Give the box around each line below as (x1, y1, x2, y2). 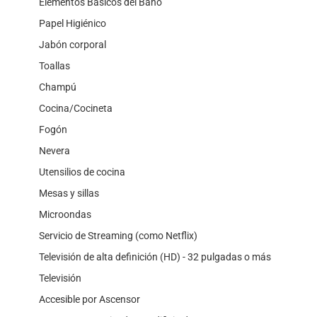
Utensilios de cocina (39, 166, 125, 178)
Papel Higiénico (39, 17, 106, 29)
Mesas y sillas (39, 187, 99, 199)
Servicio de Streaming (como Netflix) (39, 229, 197, 241)
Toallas (39, 59, 70, 71)
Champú (39, 81, 76, 93)
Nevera (39, 144, 70, 156)
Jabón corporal (39, 38, 106, 50)
